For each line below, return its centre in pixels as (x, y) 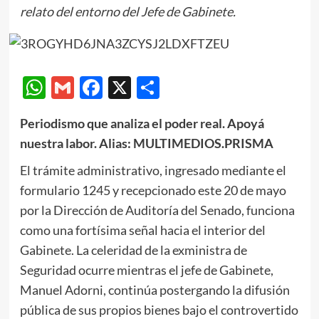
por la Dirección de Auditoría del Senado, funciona (157, 210)
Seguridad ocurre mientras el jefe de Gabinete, (146, 270)
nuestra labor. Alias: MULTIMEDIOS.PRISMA (146, 143)
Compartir (211, 87)
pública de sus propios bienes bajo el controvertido (159, 309)
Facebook (151, 87)
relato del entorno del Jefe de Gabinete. (127, 11)
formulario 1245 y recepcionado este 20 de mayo (153, 190)
